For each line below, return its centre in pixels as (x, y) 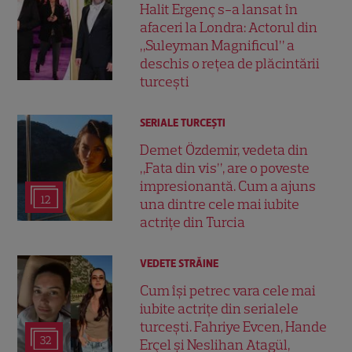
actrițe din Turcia (193, 222)
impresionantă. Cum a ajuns (228, 186)
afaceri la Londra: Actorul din (229, 27)
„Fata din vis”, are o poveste (225, 168)
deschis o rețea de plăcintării (230, 63)
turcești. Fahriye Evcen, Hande (234, 327)
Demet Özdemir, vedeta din (224, 150)
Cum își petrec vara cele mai (228, 291)
